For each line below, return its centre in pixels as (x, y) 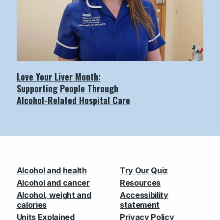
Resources (140, 183)
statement (140, 205)
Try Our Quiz (144, 171)
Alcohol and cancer (53, 183)
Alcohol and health (52, 171)
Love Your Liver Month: (58, 77)
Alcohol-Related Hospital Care (73, 100)
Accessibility (144, 195)
